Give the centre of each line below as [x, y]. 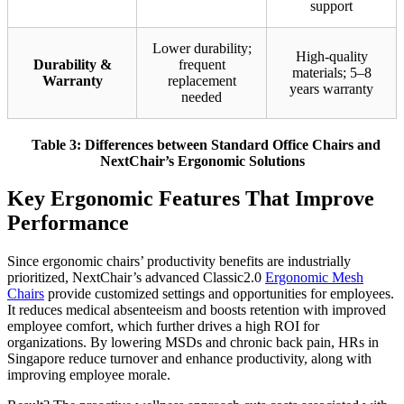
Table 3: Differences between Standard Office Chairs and [206, 144]
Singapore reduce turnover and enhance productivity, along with [189, 359]
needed [202, 96]
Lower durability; [202, 48]
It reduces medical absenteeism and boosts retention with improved [197, 310]
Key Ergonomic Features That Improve [191, 199]
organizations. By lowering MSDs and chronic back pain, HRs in [193, 343]
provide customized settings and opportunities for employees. [219, 294]
